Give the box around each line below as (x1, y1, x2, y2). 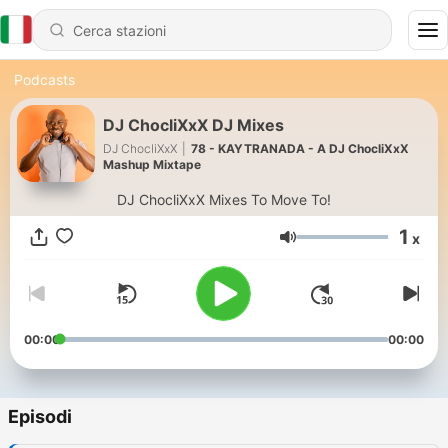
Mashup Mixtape (103, 156, 201, 172)
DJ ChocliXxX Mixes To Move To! (117, 191, 331, 208)
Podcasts (14, 71, 75, 88)
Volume (295, 236, 352, 256)
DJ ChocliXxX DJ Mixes (103, 114, 284, 135)
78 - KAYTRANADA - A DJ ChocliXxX (191, 140, 409, 156)
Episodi (8, 406, 72, 428)
